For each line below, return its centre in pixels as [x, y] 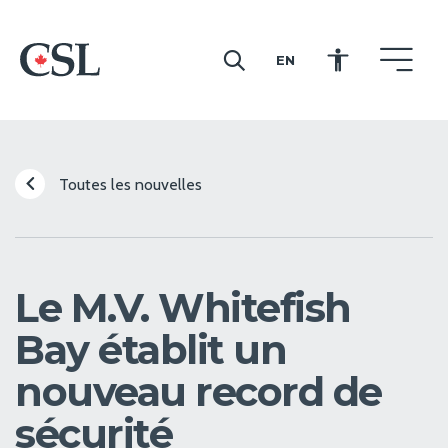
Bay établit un [150, 349]
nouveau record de [198, 391]
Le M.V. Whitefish [183, 307]
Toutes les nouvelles [128, 184]
